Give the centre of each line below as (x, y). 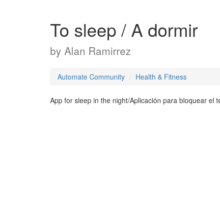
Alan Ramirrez (98, 51)
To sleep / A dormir (124, 29)
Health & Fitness (161, 77)
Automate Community (91, 77)
